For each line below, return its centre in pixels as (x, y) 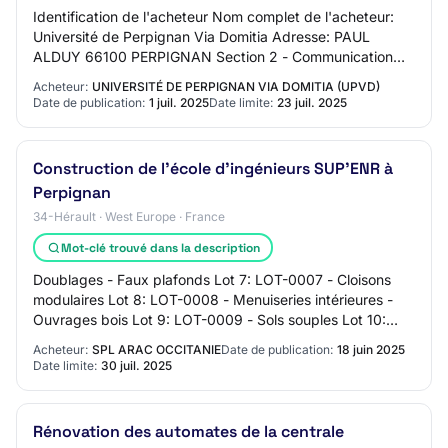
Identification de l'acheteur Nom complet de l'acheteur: (213, 16)
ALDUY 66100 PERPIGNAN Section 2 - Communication (213, 56)
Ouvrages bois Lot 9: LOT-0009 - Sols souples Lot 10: (209, 319)
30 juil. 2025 (136, 365)
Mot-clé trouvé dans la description (160, 247)
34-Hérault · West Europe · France (129, 216)
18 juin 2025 (371, 349)
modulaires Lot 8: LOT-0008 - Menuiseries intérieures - (213, 299)
